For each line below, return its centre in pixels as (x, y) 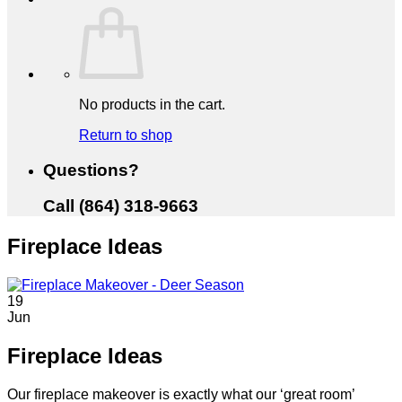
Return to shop (126, 135)
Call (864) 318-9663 (121, 206)
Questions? (91, 170)
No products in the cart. (152, 105)
